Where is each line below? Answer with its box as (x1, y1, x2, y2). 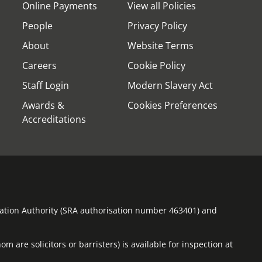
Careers (22, 59, 57, 72)
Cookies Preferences (127, 99, 218, 112)
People (22, 19, 53, 32)
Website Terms (127, 39, 194, 52)
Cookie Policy (127, 59, 185, 72)
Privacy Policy (127, 19, 187, 32)
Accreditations (22, 113, 86, 126)
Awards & (22, 99, 64, 112)
